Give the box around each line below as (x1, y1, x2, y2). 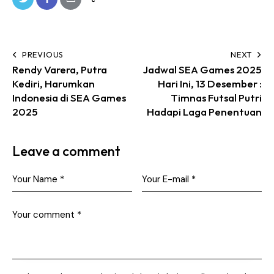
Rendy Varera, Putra (12, 62, 107, 76)
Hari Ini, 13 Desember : (158, 76, 262, 90)
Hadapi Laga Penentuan (147, 105, 262, 118)
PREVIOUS (21, 49, 64, 59)
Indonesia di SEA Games (12, 91, 126, 104)
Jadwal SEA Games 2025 (143, 62, 262, 76)
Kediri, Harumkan (12, 76, 95, 90)
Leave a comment (12, 142, 120, 160)
